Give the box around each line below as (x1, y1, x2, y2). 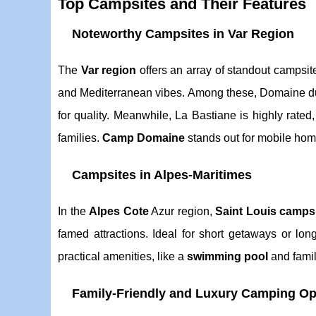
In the (58, 205, 89, 217)
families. (58, 132, 102, 144)
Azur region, (148, 205, 215, 217)
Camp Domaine (102, 132, 185, 144)
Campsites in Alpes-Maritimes (72, 168, 252, 182)
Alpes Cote (89, 205, 149, 217)
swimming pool (187, 250, 268, 262)
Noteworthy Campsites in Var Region (72, 27, 294, 41)
